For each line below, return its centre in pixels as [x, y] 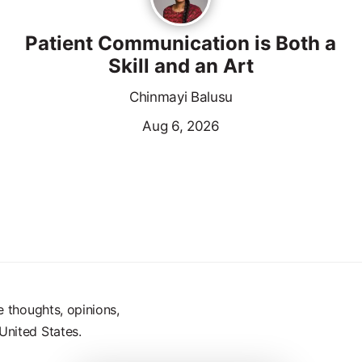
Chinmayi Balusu [181, 97]
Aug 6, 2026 [181, 126]
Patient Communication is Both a [181, 44]
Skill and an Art [181, 66]
